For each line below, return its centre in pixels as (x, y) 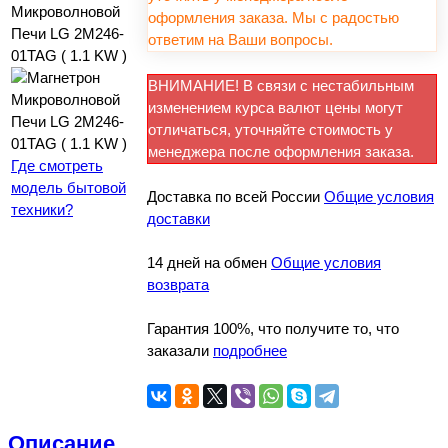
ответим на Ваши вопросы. (240, 39)
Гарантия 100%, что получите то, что (273, 328)
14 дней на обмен (209, 262)
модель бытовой (68, 187)
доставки (178, 218)
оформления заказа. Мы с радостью (273, 17)
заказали (180, 350)
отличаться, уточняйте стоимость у (270, 129)
